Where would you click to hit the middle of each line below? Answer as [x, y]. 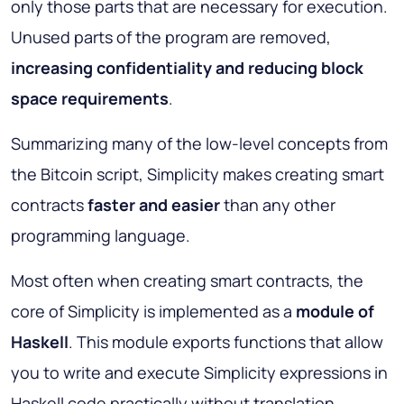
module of [335, 312]
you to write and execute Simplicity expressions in [199, 373]
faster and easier [154, 205]
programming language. [101, 236]
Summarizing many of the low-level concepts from [199, 144]
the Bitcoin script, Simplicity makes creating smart [197, 174]
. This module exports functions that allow [226, 342]
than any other [278, 205]
